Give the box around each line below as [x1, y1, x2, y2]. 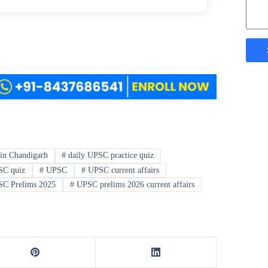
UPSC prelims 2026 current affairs [74, 180, 195, 190]
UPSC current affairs [86, 165, 160, 175]
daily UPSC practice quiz [66, 151, 154, 160]
